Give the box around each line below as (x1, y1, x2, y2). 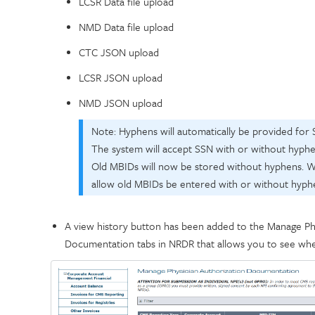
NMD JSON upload (79, 95, 162, 111)
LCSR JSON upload (79, 70, 162, 86)
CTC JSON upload (79, 44, 162, 60)
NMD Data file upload (79, 19, 174, 35)
